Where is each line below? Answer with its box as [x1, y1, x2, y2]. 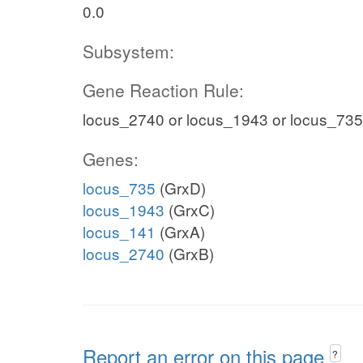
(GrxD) [156, 177, 206, 199]
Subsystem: [83, 39, 174, 63]
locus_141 [83, 220, 156, 242]
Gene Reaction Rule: [83, 78, 244, 102]
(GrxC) [164, 199, 215, 220]
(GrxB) [164, 242, 214, 264]
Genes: [83, 147, 139, 171]
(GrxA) [156, 220, 205, 242]
